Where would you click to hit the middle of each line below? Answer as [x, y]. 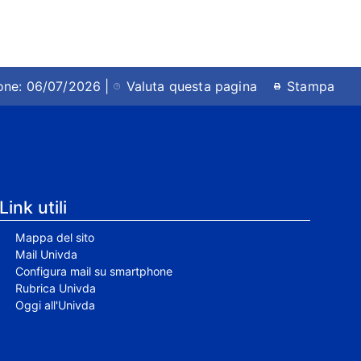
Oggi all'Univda [55, 305]
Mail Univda [46, 255]
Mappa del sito [55, 238]
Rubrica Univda [56, 288]
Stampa [311, 86]
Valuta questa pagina [191, 86]
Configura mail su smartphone [94, 272]
